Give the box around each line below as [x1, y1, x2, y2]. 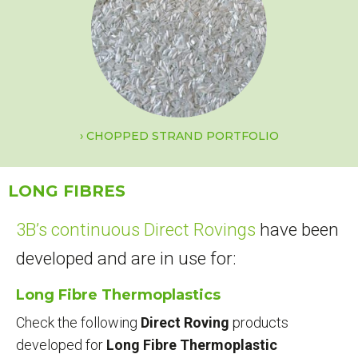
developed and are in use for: [16, 247, 237, 268]
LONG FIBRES [8, 181, 125, 201]
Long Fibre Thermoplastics [16, 285, 221, 304]
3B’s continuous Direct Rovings [16, 218, 256, 240]
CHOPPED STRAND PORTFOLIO [86, 128, 279, 143]
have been [256, 218, 339, 240]
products [233, 313, 288, 331]
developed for [16, 336, 106, 353]
